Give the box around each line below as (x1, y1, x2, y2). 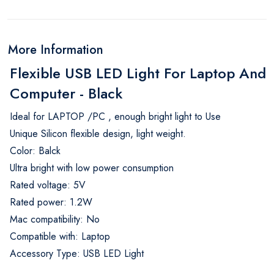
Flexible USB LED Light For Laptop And (10, 62, 266, 84)
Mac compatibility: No (10, 212, 100, 226)
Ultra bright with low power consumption (10, 160, 174, 175)
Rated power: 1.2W (10, 194, 92, 209)
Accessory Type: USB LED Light (10, 246, 144, 261)
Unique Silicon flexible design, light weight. (10, 126, 186, 141)
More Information (8, 40, 103, 59)
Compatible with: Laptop (10, 229, 110, 243)
